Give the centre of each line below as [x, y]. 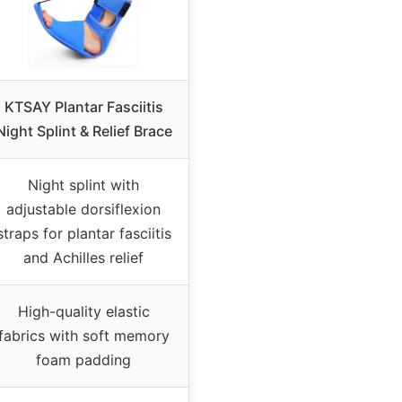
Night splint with [83, 184]
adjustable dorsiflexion [83, 209]
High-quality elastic [83, 311]
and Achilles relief [83, 257]
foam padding [83, 359]
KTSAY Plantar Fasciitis [83, 106]
